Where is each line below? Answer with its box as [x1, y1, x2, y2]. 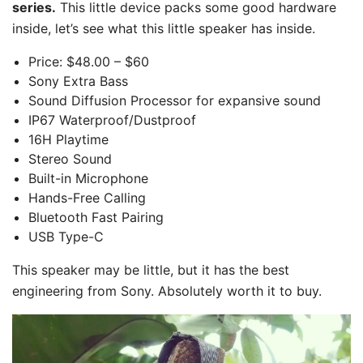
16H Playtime [28, 131, 109, 148]
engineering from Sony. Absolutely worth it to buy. [12, 283, 322, 300]
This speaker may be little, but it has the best [12, 262, 289, 279]
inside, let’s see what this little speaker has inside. [12, 20, 315, 37]
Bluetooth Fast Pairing [28, 209, 164, 226]
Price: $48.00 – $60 [28, 53, 149, 70]
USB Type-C [28, 228, 104, 246]
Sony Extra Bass [28, 73, 128, 90]
